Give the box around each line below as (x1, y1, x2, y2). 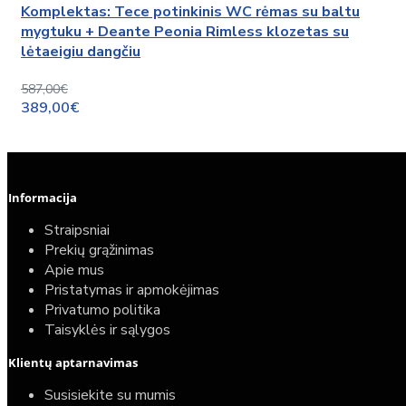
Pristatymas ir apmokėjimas (44, 280, 219, 301)
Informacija (8, 189, 77, 207)
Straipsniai (44, 220, 110, 241)
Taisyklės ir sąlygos (44, 320, 170, 341)
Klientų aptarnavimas (8, 354, 138, 372)
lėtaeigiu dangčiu (21, 41, 140, 62)
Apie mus (44, 260, 104, 281)
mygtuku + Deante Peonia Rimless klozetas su (21, 21, 349, 42)
